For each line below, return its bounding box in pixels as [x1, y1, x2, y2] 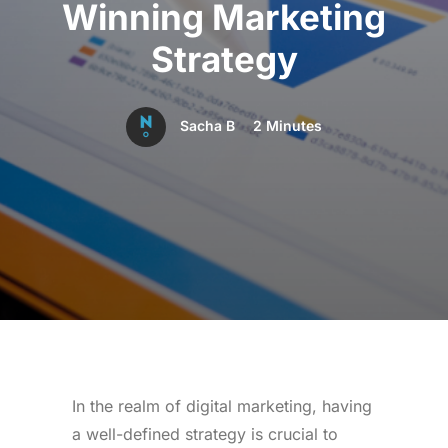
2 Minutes [252, 116, 322, 134]
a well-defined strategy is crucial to [72, 424, 338, 444]
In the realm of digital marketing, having [72, 396, 372, 416]
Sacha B [179, 116, 235, 134]
